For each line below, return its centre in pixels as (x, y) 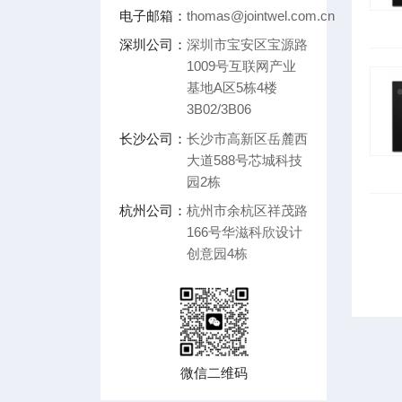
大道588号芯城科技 (245, 160)
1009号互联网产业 (241, 67)
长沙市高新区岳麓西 (247, 139)
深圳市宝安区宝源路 (247, 45)
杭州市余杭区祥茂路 (247, 211)
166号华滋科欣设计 (245, 233)
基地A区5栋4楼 (232, 88)
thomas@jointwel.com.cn (261, 16)
